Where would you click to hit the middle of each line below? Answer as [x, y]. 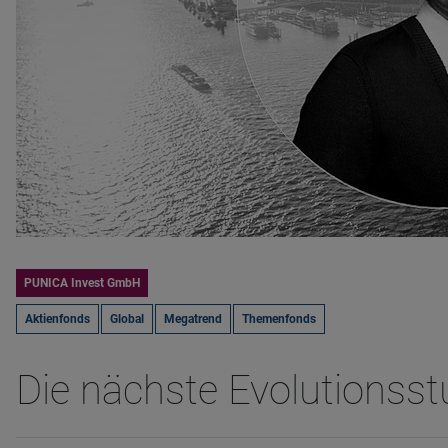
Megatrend [193, 319]
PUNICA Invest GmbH [82, 283]
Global [127, 319]
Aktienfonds [57, 319]
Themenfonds [279, 319]
